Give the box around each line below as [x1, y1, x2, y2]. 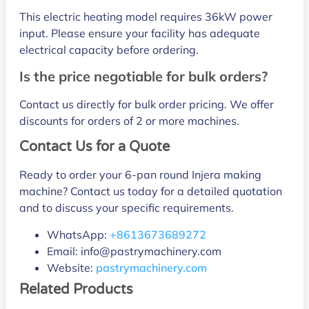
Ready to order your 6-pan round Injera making [19, 168, 261, 182]
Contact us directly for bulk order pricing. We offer [19, 97, 274, 111]
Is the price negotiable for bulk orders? [19, 67, 268, 85]
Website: [47, 260, 96, 275]
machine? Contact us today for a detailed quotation [19, 184, 282, 199]
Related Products [19, 281, 133, 298]
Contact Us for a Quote [19, 139, 170, 156]
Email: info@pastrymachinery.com [47, 243, 221, 258]
